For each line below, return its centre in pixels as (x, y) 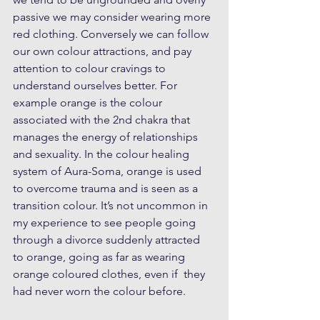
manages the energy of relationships (107, 136)
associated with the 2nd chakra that (103, 119)
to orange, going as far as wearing (100, 256)
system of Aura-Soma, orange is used (109, 171)
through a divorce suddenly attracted (108, 239)
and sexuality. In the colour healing (102, 154)
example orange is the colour (89, 102)
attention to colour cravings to (91, 68)
